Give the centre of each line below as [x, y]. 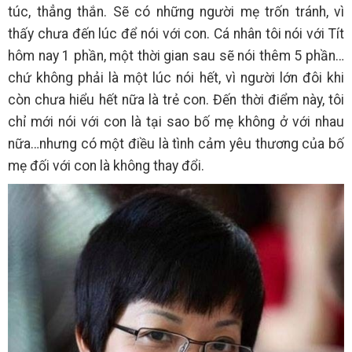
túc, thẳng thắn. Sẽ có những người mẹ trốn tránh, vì [176, 12]
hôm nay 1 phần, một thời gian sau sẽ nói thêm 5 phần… [176, 56]
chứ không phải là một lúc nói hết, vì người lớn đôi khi [176, 78]
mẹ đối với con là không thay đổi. [106, 166]
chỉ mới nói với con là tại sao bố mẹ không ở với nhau [176, 122]
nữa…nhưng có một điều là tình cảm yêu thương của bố [176, 144]
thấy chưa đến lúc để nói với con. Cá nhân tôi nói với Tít [176, 34]
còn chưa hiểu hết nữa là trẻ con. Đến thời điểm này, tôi [176, 100]
